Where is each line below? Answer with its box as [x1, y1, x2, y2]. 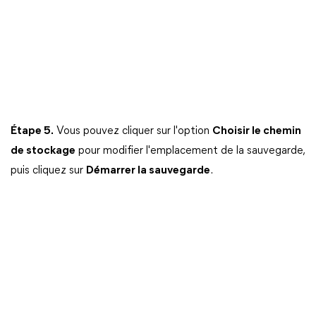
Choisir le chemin [212, 126, 301, 137]
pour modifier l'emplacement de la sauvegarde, [75, 145, 304, 157]
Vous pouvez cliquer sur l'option [54, 126, 212, 137]
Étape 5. [11, 126, 54, 137]
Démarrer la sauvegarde [86, 165, 210, 176]
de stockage [11, 145, 75, 157]
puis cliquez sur [11, 165, 86, 176]
